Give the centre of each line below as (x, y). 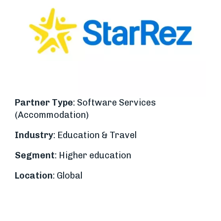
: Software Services (114, 102)
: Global (68, 175)
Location (34, 175)
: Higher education (93, 155)
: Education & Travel (95, 135)
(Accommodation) (52, 115)
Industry (34, 135)
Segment (35, 155)
